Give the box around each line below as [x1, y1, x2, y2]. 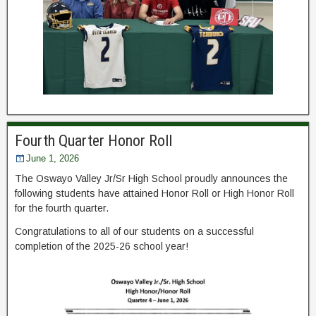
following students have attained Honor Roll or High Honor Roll [15, 187, 294, 199]
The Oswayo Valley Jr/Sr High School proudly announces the [15, 172, 288, 184]
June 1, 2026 [26, 152, 79, 164]
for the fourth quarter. [15, 202, 109, 214]
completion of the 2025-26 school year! [15, 240, 188, 252]
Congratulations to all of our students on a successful [15, 225, 254, 237]
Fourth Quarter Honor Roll [15, 131, 172, 150]
